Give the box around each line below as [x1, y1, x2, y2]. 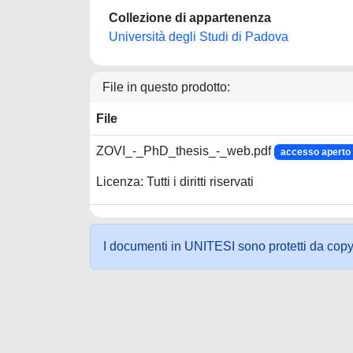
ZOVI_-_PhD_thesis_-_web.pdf [96, 144, 274, 158]
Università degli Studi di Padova [109, 30, 288, 43]
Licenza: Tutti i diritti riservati [96, 175, 254, 189]
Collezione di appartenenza [109, 11, 271, 24]
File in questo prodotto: [102, 80, 230, 94]
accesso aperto [280, 147, 351, 158]
